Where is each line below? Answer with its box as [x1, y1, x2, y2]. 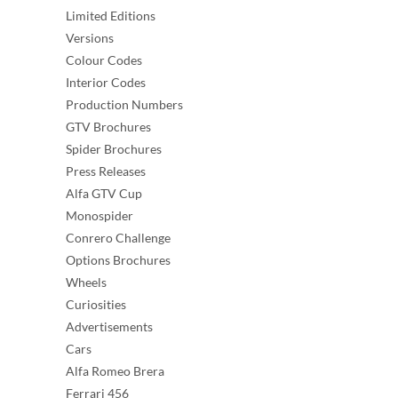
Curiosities [66, 296, 126, 312]
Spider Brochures [66, 140, 162, 156]
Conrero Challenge [66, 229, 171, 245]
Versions [66, 29, 114, 45]
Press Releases [66, 163, 146, 179]
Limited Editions [66, 7, 155, 23]
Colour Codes [66, 52, 142, 68]
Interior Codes [66, 74, 146, 90]
